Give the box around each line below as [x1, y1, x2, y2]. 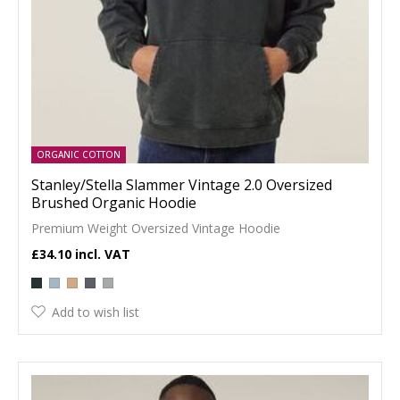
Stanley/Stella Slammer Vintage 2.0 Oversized [31, 174, 332, 195]
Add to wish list [52, 303, 139, 321]
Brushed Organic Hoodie [31, 192, 196, 212]
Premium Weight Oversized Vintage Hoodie [31, 219, 280, 237]
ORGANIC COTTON [37, 147, 121, 161]
